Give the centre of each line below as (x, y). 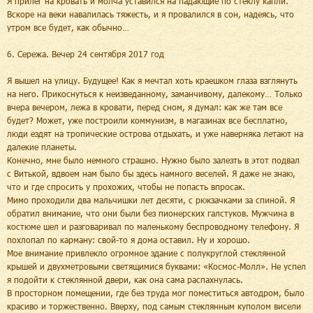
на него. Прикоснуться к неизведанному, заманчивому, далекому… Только (155, 93)
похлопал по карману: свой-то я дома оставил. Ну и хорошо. (129, 239)
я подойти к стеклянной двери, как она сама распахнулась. (125, 279)
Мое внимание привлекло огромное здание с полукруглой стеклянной (146, 253)
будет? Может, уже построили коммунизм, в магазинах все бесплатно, (147, 120)
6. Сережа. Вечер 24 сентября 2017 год (86, 53)
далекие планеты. (42, 146)
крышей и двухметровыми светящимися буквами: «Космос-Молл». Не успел (156, 266)
